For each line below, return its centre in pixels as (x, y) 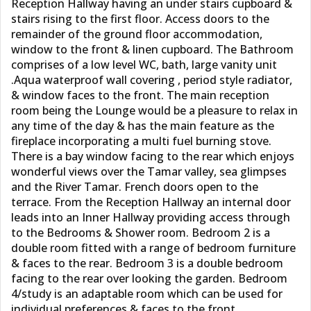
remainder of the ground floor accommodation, (137, 34)
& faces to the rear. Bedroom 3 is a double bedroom (147, 263)
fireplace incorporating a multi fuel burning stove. (141, 141)
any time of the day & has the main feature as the (143, 126)
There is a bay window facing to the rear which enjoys (153, 156)
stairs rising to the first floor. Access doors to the (140, 19)
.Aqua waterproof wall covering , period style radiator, (152, 80)
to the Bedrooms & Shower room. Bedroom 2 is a (141, 233)
